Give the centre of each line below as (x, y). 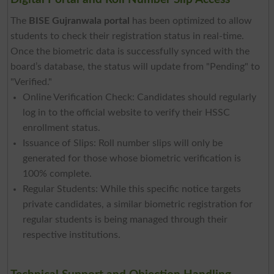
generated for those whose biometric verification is (131, 159)
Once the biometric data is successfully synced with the (130, 52)
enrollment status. (61, 128)
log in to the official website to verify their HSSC (126, 113)
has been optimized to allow (191, 21)
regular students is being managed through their (125, 220)
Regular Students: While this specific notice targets (131, 189)
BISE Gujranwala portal (79, 21)
